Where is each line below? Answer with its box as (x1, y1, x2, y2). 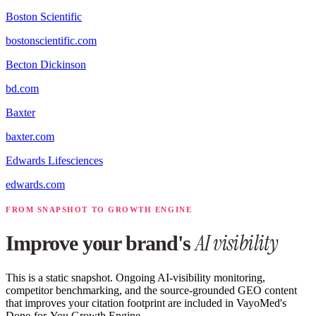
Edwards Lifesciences (6, 154, 103, 167)
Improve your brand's (6, 231, 195, 255)
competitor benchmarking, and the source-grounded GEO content (6, 284, 297, 297)
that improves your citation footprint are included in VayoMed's (6, 297, 286, 310)
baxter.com (6, 130, 54, 143)
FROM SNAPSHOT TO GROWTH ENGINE (6, 205, 193, 214)
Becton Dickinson (6, 59, 86, 71)
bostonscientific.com (6, 35, 97, 47)
